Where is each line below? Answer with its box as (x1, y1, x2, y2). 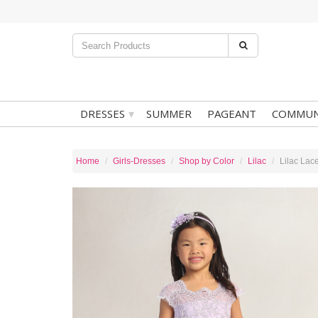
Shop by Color (179, 156, 234, 166)
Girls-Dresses (113, 156, 165, 166)
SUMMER (146, 106, 192, 121)
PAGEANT (207, 106, 256, 121)
